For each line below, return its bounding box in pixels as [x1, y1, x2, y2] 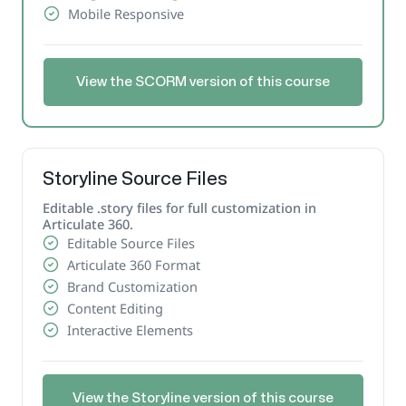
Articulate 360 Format [67, 255, 201, 274]
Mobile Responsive [68, 4, 185, 23]
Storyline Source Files [42, 169, 227, 188]
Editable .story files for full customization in [42, 198, 316, 217]
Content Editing [67, 298, 164, 317]
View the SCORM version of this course [76, 75, 330, 90]
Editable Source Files [67, 233, 196, 252]
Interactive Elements [67, 320, 194, 339]
